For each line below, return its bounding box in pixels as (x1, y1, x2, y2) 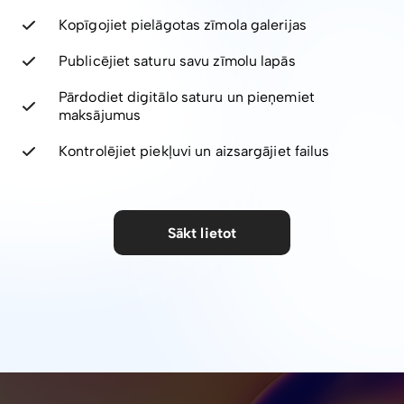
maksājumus (59, 106, 141, 124)
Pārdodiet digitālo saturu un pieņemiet (59, 88, 315, 106)
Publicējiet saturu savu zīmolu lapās (59, 52, 296, 70)
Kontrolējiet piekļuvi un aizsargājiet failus (59, 142, 330, 161)
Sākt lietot (167, 224, 237, 242)
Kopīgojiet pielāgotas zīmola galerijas (59, 16, 307, 34)
